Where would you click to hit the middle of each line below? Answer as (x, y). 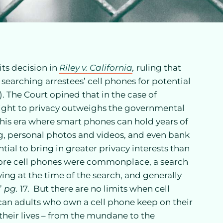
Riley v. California (96, 68)
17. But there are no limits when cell (94, 189)
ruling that (159, 68)
